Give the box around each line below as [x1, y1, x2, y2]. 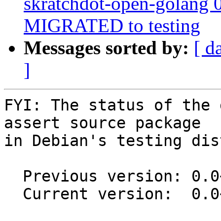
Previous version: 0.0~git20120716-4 [4, 167, 23, 185]
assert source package [4, 114, 201, 132]
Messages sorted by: [24, 37, 189, 59]
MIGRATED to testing [24, 15, 200, 37]
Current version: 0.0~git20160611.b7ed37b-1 [4, 185, 23, 203]
